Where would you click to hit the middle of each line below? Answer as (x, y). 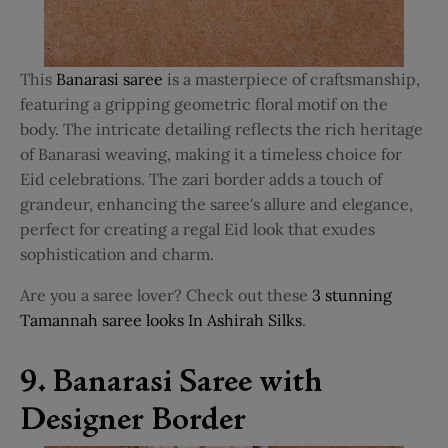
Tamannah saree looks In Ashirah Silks (161, 320)
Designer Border (133, 422)
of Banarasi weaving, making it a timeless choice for (211, 154)
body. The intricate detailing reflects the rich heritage (221, 129)
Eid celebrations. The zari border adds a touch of (201, 179)
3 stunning (352, 295)
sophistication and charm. (117, 254)
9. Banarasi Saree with (171, 384)
